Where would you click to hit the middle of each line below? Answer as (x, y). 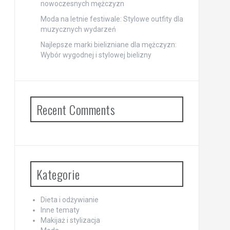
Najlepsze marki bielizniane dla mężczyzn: (108, 44)
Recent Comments (75, 109)
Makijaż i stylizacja (70, 220)
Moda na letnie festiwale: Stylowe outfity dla (112, 19)
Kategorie (58, 174)
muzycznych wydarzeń (78, 29)
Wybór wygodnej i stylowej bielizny (96, 55)
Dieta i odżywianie (69, 199)
